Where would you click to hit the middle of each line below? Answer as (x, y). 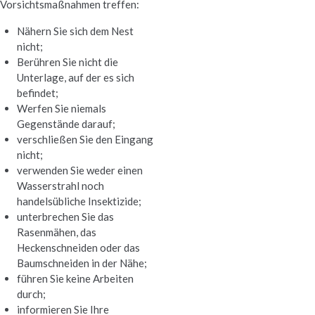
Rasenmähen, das (57, 232)
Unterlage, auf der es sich (76, 77)
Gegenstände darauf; (66, 123)
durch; (31, 294)
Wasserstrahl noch (60, 185)
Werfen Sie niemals (62, 108)
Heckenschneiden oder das (78, 247)
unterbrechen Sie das (65, 216)
